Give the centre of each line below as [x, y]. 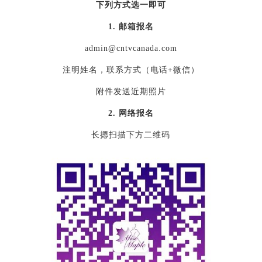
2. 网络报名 [131, 113]
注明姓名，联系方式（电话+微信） [131, 70]
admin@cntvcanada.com [131, 48]
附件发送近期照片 [131, 91]
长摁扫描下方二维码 [131, 135]
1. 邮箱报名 [131, 26]
